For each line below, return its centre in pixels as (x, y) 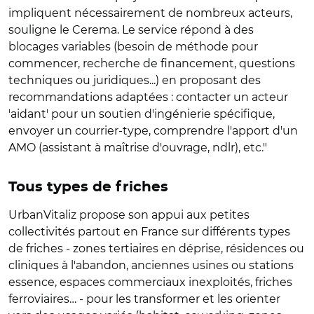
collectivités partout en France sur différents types (149, 231)
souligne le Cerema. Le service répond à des (131, 29)
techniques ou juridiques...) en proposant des (135, 80)
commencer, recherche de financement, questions (152, 63)
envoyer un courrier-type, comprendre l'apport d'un (153, 130)
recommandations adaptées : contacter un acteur (148, 97)
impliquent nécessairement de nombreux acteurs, (150, 13)
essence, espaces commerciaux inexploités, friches (150, 282)
